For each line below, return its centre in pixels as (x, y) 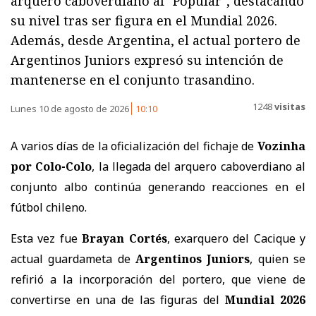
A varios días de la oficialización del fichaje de (134, 146)
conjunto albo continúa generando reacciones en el (158, 187)
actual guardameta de (73, 259)
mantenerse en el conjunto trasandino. (133, 79)
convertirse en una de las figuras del (118, 299)
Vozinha (281, 146)
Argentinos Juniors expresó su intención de (147, 60)
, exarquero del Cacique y (236, 238)
